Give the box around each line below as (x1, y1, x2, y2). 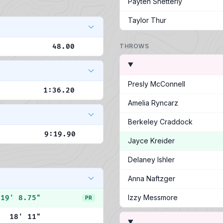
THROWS (119, 42, 149, 50)
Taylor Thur (128, 16, 166, 24)
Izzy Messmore (128, 193, 178, 202)
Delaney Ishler (128, 155, 175, 164)
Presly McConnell (128, 80, 185, 88)
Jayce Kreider (128, 136, 175, 145)
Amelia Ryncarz (128, 99, 178, 107)
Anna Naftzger (128, 174, 175, 183)
